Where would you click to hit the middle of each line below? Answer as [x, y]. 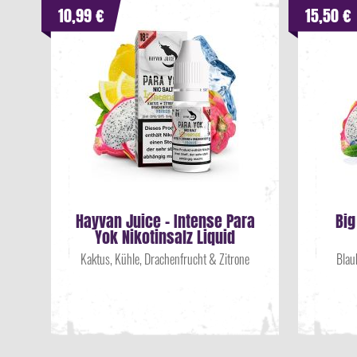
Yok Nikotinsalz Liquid [165, 237]
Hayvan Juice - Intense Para [165, 221]
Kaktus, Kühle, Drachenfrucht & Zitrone [165, 259]
